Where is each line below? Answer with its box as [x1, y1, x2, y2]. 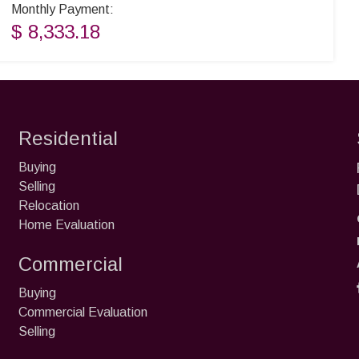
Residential [18, 127, 118, 149]
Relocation [18, 199, 79, 212]
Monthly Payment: [11, 2, 114, 16]
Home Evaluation [18, 218, 115, 232]
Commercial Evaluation [18, 305, 147, 319]
